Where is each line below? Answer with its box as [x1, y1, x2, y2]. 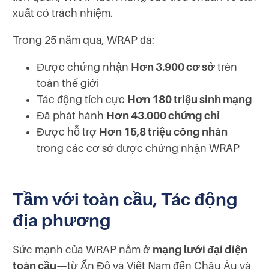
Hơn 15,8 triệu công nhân [99, 125, 228, 138]
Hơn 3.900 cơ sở [131, 61, 215, 73]
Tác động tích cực [37, 93, 127, 106]
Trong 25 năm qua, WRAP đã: [13, 34, 154, 46]
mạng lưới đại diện [153, 243, 247, 256]
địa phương [13, 210, 111, 230]
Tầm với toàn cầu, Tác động [13, 189, 238, 209]
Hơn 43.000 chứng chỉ [106, 109, 220, 122]
